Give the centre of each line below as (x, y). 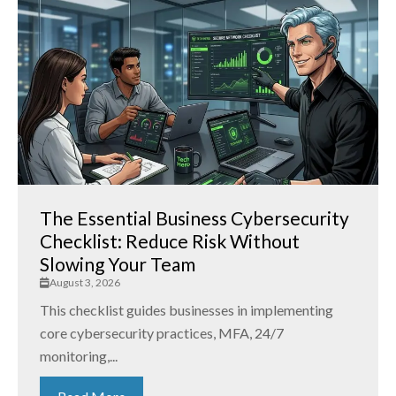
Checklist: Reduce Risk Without (170, 241)
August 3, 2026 (85, 283)
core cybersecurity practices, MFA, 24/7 (162, 333)
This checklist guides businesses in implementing (187, 310)
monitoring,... (79, 356)
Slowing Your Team (118, 264)
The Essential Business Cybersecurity (194, 218)
